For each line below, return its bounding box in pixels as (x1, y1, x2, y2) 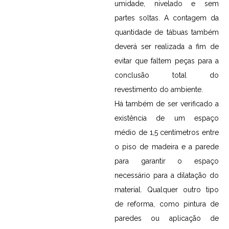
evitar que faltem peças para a (114, 56, 219, 65)
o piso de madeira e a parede (114, 142, 219, 151)
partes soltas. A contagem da (114, 13, 219, 22)
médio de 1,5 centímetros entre (114, 128, 219, 136)
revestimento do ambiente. (114, 85, 205, 94)
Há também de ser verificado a (114, 99, 219, 108)
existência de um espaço (114, 113, 219, 122)
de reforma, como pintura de (114, 199, 219, 208)
